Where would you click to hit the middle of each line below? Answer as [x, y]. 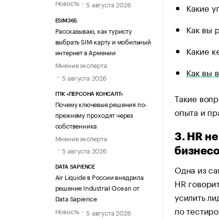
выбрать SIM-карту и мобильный [103, 41]
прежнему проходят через [94, 114]
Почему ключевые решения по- [101, 103]
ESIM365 [66, 21]
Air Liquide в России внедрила [99, 176]
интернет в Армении [85, 52]
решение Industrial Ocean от [97, 187]
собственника [76, 125]
